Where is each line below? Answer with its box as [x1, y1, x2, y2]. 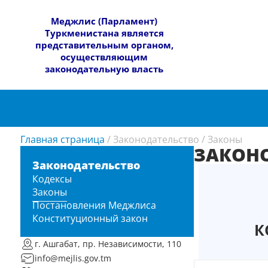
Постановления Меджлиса [32, 198, 156, 212]
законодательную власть [45, 62, 164, 75]
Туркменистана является [44, 26, 164, 39]
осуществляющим [60, 50, 148, 63]
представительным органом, [35, 38, 173, 51]
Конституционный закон [32, 211, 148, 225]
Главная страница [20, 132, 105, 146]
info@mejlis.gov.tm [34, 252, 111, 264]
